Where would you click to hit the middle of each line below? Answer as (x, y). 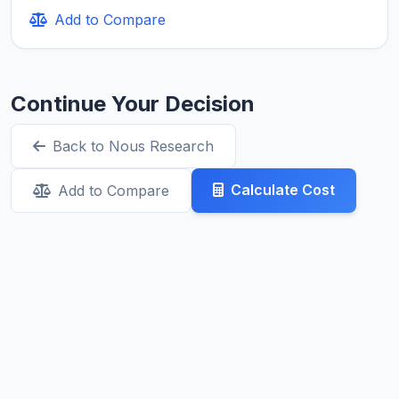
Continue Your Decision (133, 104)
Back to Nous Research (133, 147)
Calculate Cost (283, 190)
